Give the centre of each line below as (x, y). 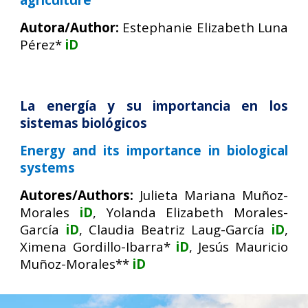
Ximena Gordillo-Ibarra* (95, 246)
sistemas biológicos (84, 123)
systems (48, 167)
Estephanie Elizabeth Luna (205, 27)
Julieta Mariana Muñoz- (214, 195)
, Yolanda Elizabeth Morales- (190, 212)
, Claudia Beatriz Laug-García (172, 229)
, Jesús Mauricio (239, 246)
